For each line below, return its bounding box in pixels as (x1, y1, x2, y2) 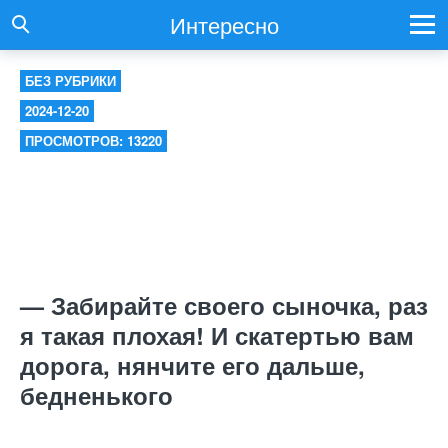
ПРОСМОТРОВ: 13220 (25, 131, 162, 150)
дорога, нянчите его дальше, (20, 348, 365, 382)
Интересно (169, 9, 279, 40)
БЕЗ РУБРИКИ (25, 71, 116, 90)
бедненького (20, 378, 173, 412)
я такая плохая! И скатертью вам (20, 318, 414, 352)
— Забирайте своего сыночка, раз (20, 288, 428, 322)
